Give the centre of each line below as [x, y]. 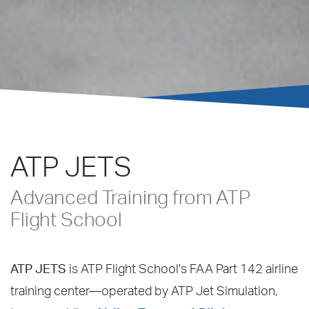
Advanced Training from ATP [130, 198]
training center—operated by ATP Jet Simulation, [144, 291]
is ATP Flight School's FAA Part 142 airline [182, 269]
